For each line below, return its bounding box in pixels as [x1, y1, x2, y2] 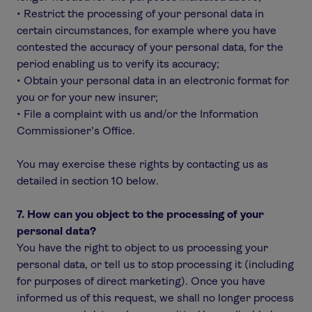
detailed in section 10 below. [17, 174, 159, 187]
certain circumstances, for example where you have [17, 24, 276, 37]
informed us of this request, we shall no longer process [17, 291, 294, 304]
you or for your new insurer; [17, 91, 158, 104]
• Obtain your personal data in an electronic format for [17, 74, 289, 87]
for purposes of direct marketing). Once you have [17, 274, 265, 288]
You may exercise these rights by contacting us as [17, 157, 268, 171]
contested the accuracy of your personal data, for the [17, 40, 283, 54]
